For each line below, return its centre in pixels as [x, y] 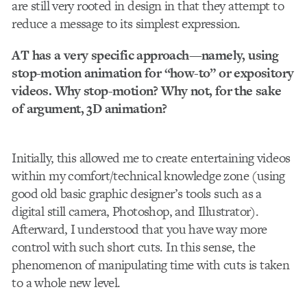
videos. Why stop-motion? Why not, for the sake [147, 91]
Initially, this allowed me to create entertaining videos [151, 158]
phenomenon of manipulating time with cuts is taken [151, 265]
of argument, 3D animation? [89, 109]
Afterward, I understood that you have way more [139, 230]
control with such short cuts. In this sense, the [134, 247]
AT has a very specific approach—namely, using [145, 56]
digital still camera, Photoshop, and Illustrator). [135, 212]
